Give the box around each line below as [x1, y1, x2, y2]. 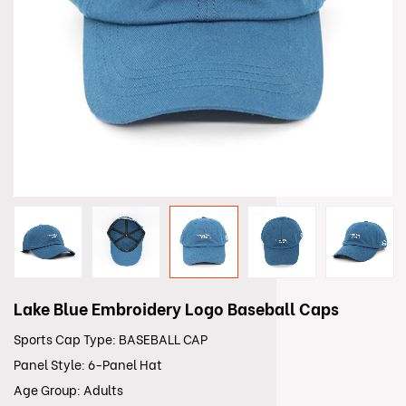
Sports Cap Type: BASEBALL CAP [14, 332, 208, 349]
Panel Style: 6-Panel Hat [14, 357, 162, 374]
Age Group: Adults [14, 382, 123, 400]
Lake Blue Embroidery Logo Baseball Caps [14, 299, 339, 321]
